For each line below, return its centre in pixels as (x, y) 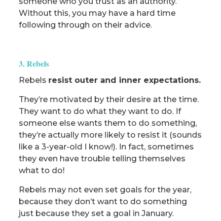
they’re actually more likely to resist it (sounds (110, 135)
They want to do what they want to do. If (100, 111)
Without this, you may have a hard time (97, 13)
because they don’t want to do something (103, 202)
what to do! (41, 170)
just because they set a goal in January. (96, 213)
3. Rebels (34, 63)
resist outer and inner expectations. (124, 80)
